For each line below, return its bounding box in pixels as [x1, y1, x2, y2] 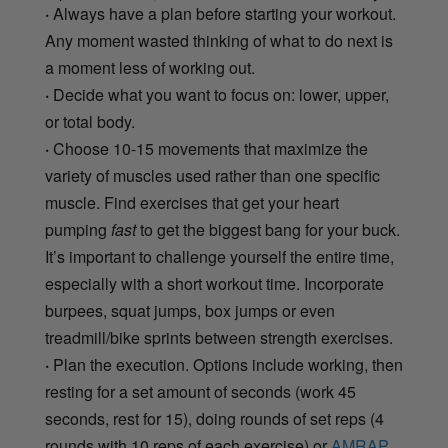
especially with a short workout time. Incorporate [44, 272, 384, 296]
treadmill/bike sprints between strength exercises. [44, 326, 393, 350]
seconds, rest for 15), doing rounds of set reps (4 [44, 407, 384, 431]
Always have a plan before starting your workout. [48, 2, 396, 26]
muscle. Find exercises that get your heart [44, 191, 339, 215]
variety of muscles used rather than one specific [44, 164, 380, 188]
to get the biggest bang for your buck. [135, 218, 400, 242]
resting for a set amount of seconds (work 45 [44, 380, 356, 404]
